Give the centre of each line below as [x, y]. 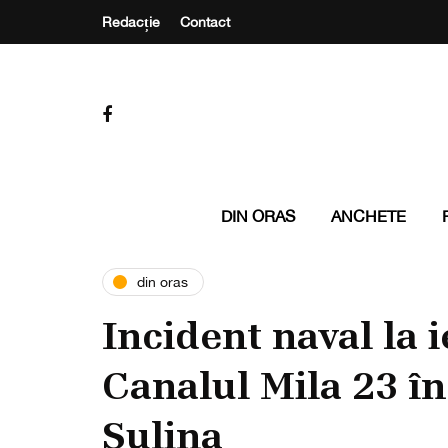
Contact [205, 22]
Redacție [131, 22]
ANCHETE [368, 216]
